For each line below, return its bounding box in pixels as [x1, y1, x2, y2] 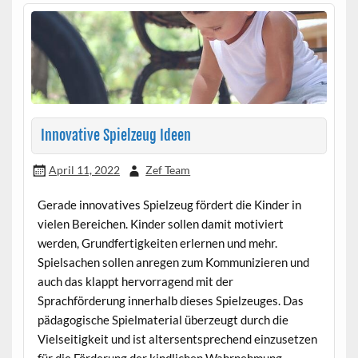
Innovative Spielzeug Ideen [40, 126, 191, 145]
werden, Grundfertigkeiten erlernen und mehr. [37, 235, 277, 250]
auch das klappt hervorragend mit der [37, 273, 233, 288]
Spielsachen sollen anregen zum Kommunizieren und [37, 254, 309, 269]
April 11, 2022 [48, 162, 120, 177]
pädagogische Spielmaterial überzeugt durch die [37, 312, 288, 327]
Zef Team [145, 162, 191, 177]
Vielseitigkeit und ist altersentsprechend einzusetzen [37, 331, 317, 346]
